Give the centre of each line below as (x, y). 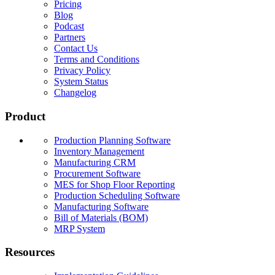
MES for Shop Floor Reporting (114, 184)
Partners (70, 37)
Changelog (75, 93)
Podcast (69, 26)
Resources (30, 252)
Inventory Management (99, 151)
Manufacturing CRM (95, 162)
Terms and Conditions (97, 60)
